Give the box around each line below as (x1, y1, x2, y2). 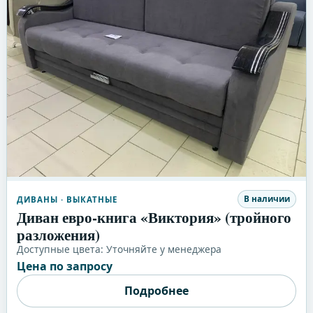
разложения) (16, 224, 100, 246)
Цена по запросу (16, 259, 112, 275)
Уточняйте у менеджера (105, 242, 221, 256)
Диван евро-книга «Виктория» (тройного (16, 206, 291, 228)
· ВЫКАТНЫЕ (57, 194, 118, 205)
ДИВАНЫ (16, 194, 58, 205)
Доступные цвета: (16, 242, 106, 256)
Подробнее (124, 283, 189, 299)
